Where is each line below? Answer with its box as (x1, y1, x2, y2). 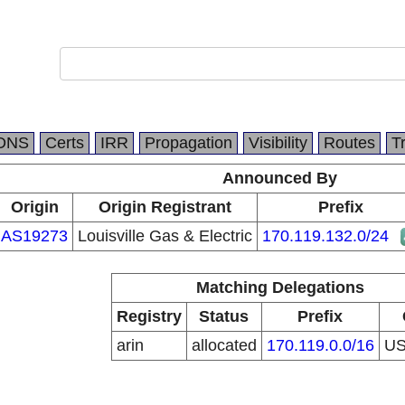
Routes (324, 134, 375, 152)
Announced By (222, 169, 337, 187)
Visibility (249, 134, 307, 152)
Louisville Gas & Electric (78, 227, 252, 245)
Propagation (145, 134, 232, 152)
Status (199, 307, 249, 325)
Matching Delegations (195, 278, 364, 297)
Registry (116, 307, 182, 325)
